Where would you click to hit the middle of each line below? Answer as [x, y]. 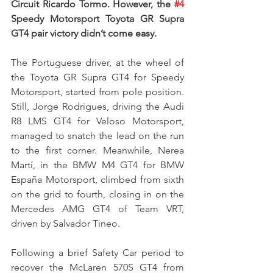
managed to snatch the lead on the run [97, 136]
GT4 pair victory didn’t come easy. [84, 34]
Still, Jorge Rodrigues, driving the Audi [97, 107]
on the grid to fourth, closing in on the [97, 194]
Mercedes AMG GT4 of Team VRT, [97, 209]
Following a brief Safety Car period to [97, 253]
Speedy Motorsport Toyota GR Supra [97, 19]
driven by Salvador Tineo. [66, 224]
